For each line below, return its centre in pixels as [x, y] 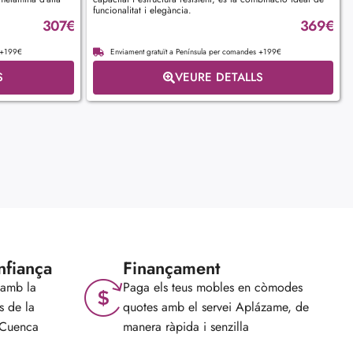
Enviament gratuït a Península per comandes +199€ [196, 51]
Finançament [171, 268]
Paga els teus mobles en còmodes [213, 287]
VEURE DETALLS [219, 77]
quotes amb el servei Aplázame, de [216, 307]
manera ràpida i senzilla [186, 326]
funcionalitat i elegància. [142, 10]
